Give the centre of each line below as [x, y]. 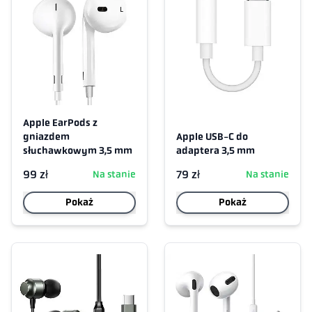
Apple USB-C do [212, 137]
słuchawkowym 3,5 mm [78, 151]
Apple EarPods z [60, 123]
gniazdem [46, 137]
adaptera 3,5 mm [216, 151]
